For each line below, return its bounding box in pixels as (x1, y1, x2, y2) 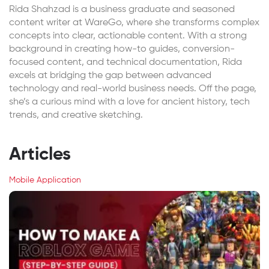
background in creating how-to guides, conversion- (9, 44, 235, 55)
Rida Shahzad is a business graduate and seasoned (9, 5, 235, 15)
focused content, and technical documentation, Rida (9, 58, 242, 68)
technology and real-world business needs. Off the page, (9, 84, 256, 94)
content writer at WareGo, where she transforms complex (9, 18, 259, 28)
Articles (9, 146, 71, 165)
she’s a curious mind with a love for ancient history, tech (9, 97, 250, 107)
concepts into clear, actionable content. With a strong (9, 31, 247, 41)
